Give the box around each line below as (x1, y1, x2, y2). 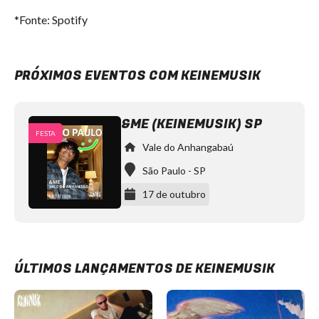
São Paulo (142, 164, 186, 177)
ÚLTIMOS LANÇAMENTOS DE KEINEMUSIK (14, 259, 275, 278)
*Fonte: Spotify (14, 13, 88, 26)
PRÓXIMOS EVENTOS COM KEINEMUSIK (14, 66, 261, 85)
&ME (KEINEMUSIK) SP (121, 115, 261, 134)
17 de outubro (142, 188, 206, 200)
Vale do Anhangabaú (142, 141, 234, 153)
